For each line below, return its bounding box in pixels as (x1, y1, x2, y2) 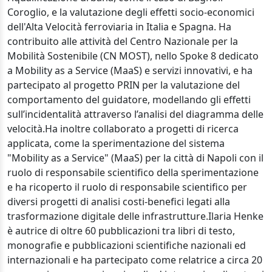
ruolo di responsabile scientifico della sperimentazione (7, 166, 259, 179)
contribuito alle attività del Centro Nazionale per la (7, 35, 238, 48)
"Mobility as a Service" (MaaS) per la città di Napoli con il (7, 151, 263, 165)
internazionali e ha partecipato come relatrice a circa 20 (7, 253, 262, 267)
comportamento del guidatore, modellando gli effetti (7, 93, 251, 106)
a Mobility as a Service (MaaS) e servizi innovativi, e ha (7, 64, 253, 77)
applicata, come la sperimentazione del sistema (7, 137, 225, 150)
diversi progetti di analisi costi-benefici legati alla (7, 195, 230, 208)
